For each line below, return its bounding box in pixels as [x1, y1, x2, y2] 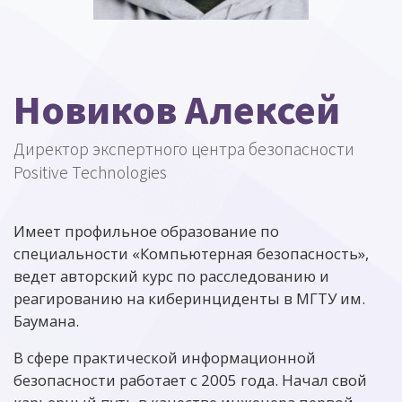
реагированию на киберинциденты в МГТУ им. [13, 288, 365, 309]
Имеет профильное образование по [13, 221, 279, 241]
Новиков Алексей [13, 83, 340, 135]
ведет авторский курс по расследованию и [13, 266, 329, 286]
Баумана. [13, 310, 79, 331]
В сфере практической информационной [13, 347, 316, 368]
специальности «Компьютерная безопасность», [13, 243, 369, 264]
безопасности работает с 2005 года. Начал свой [13, 370, 367, 390]
